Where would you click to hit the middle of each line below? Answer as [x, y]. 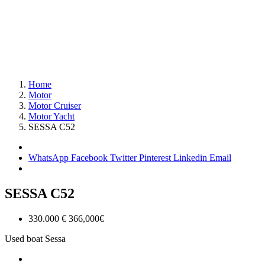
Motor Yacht [51, 116]
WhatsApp [49, 158]
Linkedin [191, 158]
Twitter [125, 158]
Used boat [25, 238]
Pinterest [156, 158]
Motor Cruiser [55, 106]
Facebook [91, 158]
